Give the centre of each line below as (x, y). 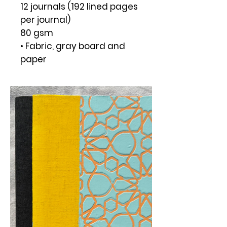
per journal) (45, 20)
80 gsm (37, 33)
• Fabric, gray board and (73, 46)
